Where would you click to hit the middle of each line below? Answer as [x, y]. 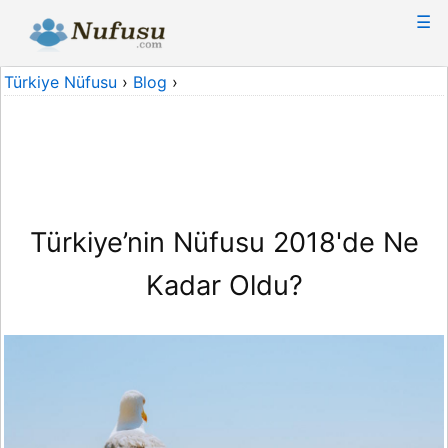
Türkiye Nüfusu [60, 82]
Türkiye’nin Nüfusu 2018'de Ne [224, 243]
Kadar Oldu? [224, 286]
